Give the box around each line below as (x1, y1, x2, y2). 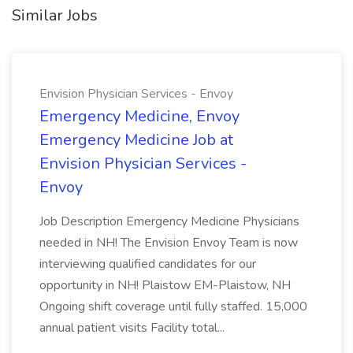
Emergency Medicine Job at (39, 129, 233, 150)
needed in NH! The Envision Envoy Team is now (39, 234, 298, 251)
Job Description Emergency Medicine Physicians (39, 213, 299, 230)
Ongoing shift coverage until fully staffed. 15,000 (39, 298, 307, 315)
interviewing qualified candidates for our (39, 255, 256, 273)
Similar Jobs (12, 5, 98, 26)
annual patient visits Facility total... (39, 319, 225, 336)
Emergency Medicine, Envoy (39, 106, 240, 127)
